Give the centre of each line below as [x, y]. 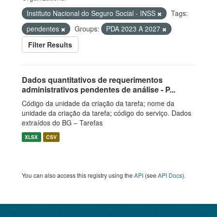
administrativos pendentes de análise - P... [99, 89]
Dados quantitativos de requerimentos [92, 80]
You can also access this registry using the [78, 175]
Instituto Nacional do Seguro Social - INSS [92, 13]
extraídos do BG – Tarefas [62, 123]
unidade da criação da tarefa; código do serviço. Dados [107, 113]
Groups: [87, 29]
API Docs [170, 175]
